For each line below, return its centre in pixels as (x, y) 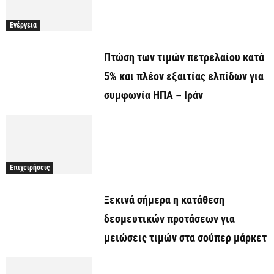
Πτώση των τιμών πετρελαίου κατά (184, 57)
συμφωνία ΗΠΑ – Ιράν (154, 95)
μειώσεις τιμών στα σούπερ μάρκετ (185, 238)
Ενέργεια (23, 25)
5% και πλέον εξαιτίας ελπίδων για (184, 76)
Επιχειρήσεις (30, 168)
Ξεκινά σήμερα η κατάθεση (164, 200)
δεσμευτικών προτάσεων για (169, 219)
